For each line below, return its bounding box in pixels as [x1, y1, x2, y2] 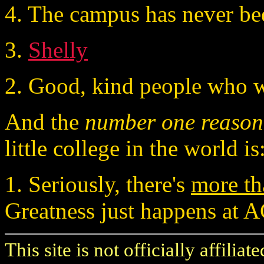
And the [5, 108, 85, 134]
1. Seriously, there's [5, 171, 191, 197]
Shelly [28, 37, 88, 62]
